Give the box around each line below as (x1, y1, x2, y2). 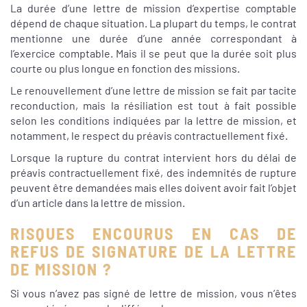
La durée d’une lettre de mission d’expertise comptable (10, 1, 297, 15)
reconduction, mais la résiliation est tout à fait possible (10, 99, 297, 112)
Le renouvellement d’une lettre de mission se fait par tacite (10, 84, 297, 97)
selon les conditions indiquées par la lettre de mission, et (10, 114, 297, 127)
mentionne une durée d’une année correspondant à (10, 32, 297, 45)
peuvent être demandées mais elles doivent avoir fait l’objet (10, 181, 297, 195)
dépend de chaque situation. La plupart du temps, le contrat (10, 16, 297, 30)
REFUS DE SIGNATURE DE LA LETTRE (10, 241, 297, 262)
